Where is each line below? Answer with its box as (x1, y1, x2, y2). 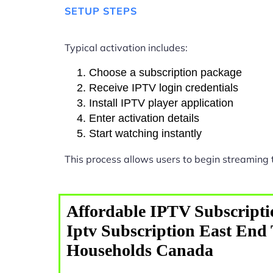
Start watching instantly (89, 127, 202, 140)
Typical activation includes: (65, 41, 188, 54)
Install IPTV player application (89, 96, 233, 109)
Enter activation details (89, 112, 199, 124)
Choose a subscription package (89, 66, 242, 79)
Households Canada (66, 240, 213, 260)
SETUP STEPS (65, 5, 137, 18)
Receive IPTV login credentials (89, 81, 238, 94)
